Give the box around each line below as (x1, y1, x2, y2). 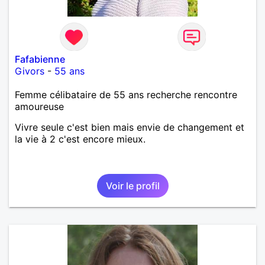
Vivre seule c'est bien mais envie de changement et (15, 121, 244, 133)
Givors (15, 64, 44, 77)
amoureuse (15, 100, 64, 112)
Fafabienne (15, 53, 65, 65)
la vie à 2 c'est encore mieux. (15, 132, 146, 145)
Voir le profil (105, 179, 160, 192)
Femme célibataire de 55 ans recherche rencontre (15, 88, 237, 101)
